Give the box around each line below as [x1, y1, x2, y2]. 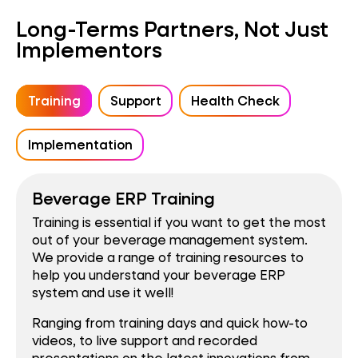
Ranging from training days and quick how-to [32, 313, 308, 331]
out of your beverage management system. [32, 231, 308, 249]
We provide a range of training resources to [32, 249, 304, 266]
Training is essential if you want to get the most [32, 213, 326, 231]
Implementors [16, 34, 162, 63]
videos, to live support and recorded [32, 331, 257, 348]
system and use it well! [32, 284, 173, 301]
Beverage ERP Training [32, 186, 215, 209]
